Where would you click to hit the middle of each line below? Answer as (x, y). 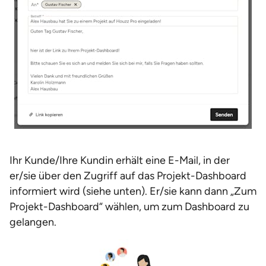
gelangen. (33, 222)
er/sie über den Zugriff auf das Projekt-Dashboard (128, 176)
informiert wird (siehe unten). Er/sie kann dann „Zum (133, 191)
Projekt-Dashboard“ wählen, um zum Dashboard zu (129, 207)
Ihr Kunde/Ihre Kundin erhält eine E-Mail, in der (120, 160)
